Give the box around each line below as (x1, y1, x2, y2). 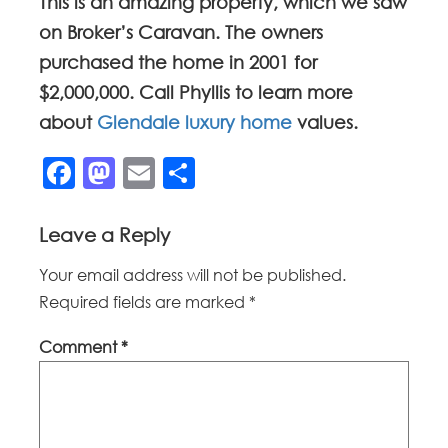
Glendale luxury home (97, 110, 293, 133)
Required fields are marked (39, 292, 250, 313)
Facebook (75, 153, 236, 193)
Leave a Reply (39, 222, 171, 246)
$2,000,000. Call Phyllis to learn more (39, 80, 354, 103)
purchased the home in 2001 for (39, 50, 318, 73)
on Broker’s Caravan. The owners (39, 20, 324, 43)
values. (292, 110, 359, 133)
